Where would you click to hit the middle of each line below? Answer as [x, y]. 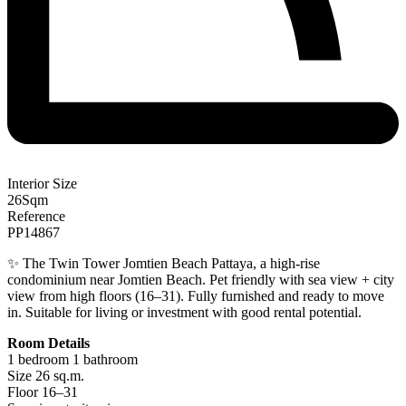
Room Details [48, 343]
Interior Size [42, 183]
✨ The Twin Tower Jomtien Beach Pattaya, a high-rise [164, 263]
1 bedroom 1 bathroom [72, 359]
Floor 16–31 [43, 391]
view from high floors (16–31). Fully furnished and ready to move [196, 295]
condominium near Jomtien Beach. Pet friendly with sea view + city [201, 279]
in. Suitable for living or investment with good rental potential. [184, 312]
